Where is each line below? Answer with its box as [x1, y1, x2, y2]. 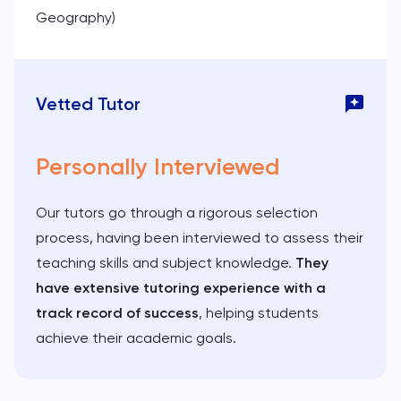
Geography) [36, 8, 115, 26]
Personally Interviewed [36, 152, 279, 181]
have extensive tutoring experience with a [36, 278, 326, 296]
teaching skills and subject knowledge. [36, 253, 295, 271]
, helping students [199, 303, 319, 321]
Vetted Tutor [36, 92, 141, 115]
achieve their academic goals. [36, 328, 236, 346]
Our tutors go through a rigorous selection [36, 203, 318, 221]
